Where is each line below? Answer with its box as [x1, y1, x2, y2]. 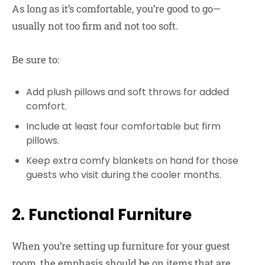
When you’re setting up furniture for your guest [12, 238, 230, 253]
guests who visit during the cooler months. [26, 167, 221, 182]
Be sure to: [12, 53, 59, 67]
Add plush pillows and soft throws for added [26, 85, 229, 99]
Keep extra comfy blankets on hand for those [26, 153, 238, 167]
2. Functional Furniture [12, 203, 192, 225]
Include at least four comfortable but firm [26, 119, 221, 133]
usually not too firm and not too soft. [12, 19, 178, 33]
